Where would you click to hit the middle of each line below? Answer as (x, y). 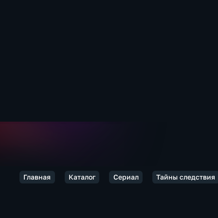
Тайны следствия (186, 177)
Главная (37, 177)
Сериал (126, 177)
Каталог (82, 177)
